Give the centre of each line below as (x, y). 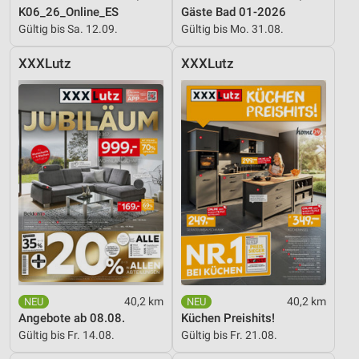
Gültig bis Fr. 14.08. (67, 335)
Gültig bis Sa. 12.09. (68, 29)
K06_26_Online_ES (69, 12)
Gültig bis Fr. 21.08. (229, 335)
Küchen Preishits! (228, 319)
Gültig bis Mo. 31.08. (232, 29)
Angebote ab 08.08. (72, 319)
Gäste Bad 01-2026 (234, 12)
